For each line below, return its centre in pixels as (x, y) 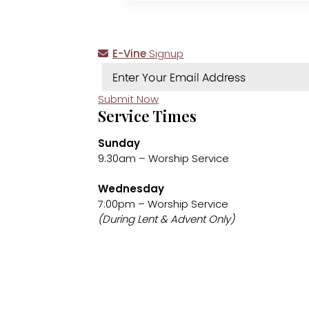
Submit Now (128, 99)
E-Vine (129, 53)
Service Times (147, 116)
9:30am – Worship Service (163, 158)
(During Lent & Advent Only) (166, 219)
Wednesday (131, 188)
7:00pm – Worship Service (163, 203)
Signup (165, 53)
